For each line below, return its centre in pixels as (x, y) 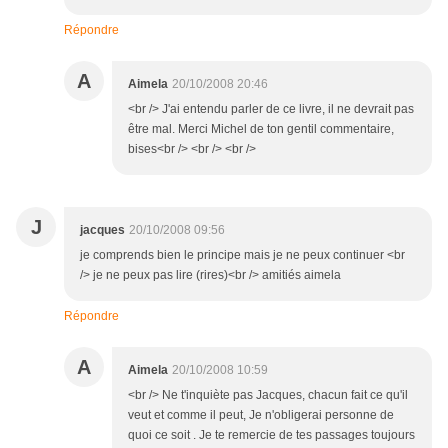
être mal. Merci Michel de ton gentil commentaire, (261, 129)
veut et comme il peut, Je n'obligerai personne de (261, 415)
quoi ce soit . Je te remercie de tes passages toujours (271, 435)
